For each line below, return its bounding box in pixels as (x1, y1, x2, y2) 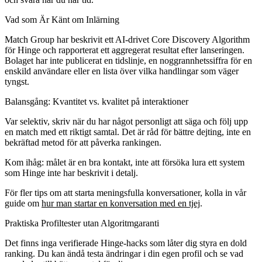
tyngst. (5, 76, 29, 87)
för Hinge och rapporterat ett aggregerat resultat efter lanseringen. (5, 44, 244, 55)
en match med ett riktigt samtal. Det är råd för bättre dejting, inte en (5, 126, 251, 137)
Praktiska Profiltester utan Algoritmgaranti (5, 218, 159, 228)
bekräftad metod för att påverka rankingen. (5, 137, 161, 147)
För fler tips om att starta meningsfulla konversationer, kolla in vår (5, 187, 246, 198)
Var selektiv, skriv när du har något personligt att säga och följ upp (5, 116, 248, 126)
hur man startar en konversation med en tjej (42, 198, 200, 208)
